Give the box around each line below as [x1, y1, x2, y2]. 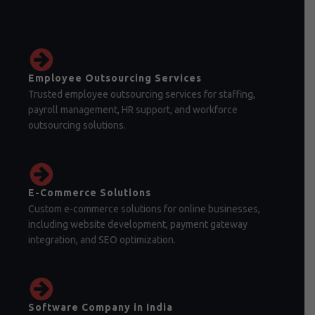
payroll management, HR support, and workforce [28, 104, 238, 115]
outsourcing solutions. [28, 120, 126, 131]
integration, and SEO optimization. [28, 234, 176, 245]
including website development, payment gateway [28, 219, 247, 230]
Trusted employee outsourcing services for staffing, [28, 89, 255, 100]
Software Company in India [28, 302, 173, 313]
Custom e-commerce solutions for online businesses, [28, 203, 260, 214]
